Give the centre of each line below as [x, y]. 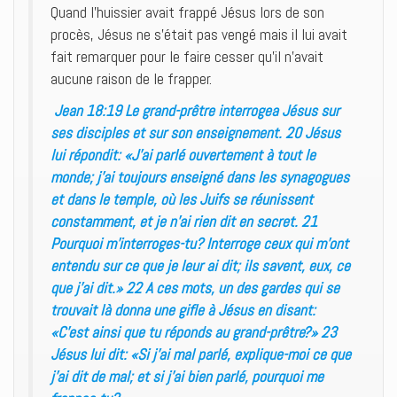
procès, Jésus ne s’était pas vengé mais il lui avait [199, 35]
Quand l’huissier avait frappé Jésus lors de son [187, 12]
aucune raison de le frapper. [131, 79]
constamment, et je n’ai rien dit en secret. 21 [184, 221]
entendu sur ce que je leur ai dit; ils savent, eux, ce [200, 265]
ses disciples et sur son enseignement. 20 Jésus [195, 132]
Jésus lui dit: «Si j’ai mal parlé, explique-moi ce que [201, 354]
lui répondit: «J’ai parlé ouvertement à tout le [183, 154]
